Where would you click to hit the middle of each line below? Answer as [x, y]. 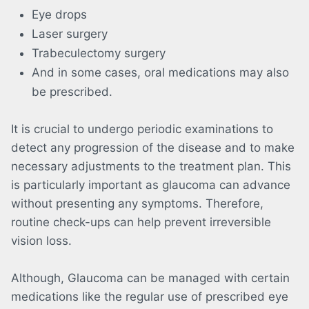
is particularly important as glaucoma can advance [151, 185]
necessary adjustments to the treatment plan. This [151, 167]
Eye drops [59, 15]
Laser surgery [70, 34]
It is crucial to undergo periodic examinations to [142, 129]
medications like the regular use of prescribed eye [150, 297]
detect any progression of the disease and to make [153, 148]
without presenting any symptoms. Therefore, [137, 204]
